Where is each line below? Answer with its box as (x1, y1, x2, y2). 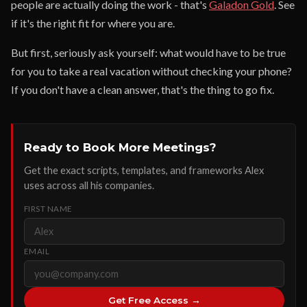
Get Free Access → (108, 295, 201, 306)
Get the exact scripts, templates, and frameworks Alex (24, 164, 264, 176)
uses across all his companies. (24, 179, 154, 191)
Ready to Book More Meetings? (24, 140, 217, 154)
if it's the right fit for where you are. (11, 16, 175, 29)
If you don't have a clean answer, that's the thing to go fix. (11, 83, 274, 96)
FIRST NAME (24, 204, 73, 213)
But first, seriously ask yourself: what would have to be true (11, 46, 286, 59)
